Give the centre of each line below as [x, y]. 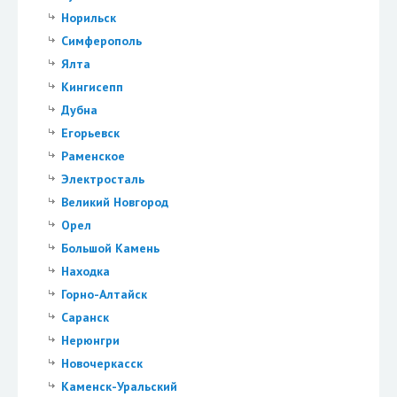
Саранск [85, 317]
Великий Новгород [114, 202]
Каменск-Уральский [119, 386]
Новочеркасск [101, 363]
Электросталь [102, 179]
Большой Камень [110, 248]
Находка [85, 271]
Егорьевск [90, 132]
